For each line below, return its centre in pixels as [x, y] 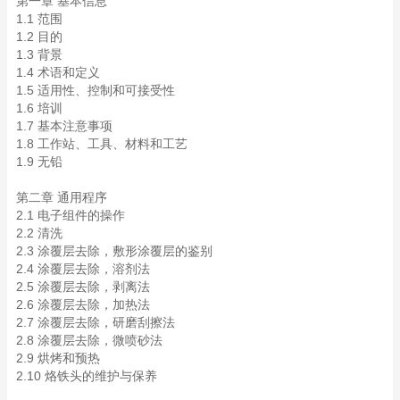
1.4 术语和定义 [58, 72]
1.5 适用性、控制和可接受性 [96, 90]
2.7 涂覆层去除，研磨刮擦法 [96, 322]
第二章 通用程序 [62, 197]
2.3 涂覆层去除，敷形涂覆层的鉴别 [114, 250]
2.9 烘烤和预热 [58, 358]
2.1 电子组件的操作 [71, 215]
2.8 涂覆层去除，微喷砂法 [89, 340]
